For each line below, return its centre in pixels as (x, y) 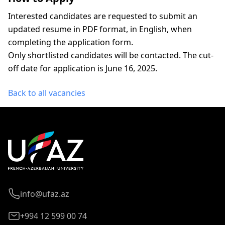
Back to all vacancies (47, 93)
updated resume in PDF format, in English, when (100, 29)
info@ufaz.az (45, 194)
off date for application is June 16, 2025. (83, 68)
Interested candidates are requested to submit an (103, 16)
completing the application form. (71, 42)
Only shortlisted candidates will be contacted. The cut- (111, 55)
